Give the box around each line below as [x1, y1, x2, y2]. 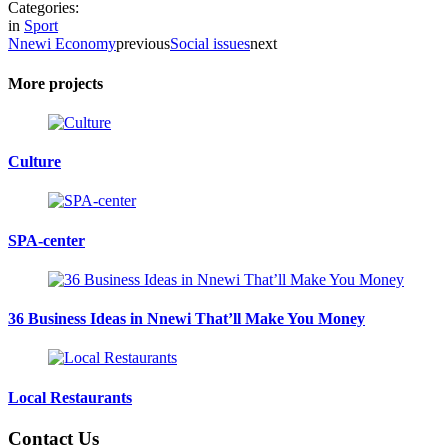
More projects [8, 74, 103, 92]
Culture [8, 153, 61, 171]
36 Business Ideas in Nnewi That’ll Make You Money [8, 310, 365, 328]
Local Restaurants [8, 388, 132, 406]
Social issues [170, 35, 250, 53]
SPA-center [8, 231, 85, 249]
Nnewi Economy [8, 35, 116, 53]
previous [116, 35, 170, 53]
